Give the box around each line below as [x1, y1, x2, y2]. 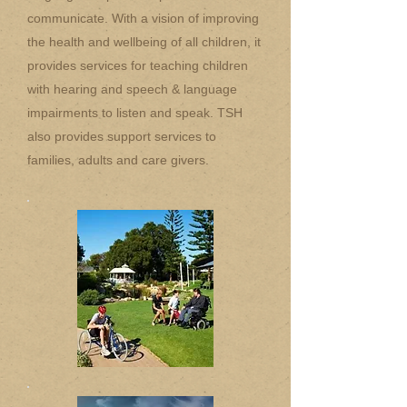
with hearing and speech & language [27, 82, 237, 96]
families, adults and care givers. [27, 153, 216, 167]
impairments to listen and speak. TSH [27, 105, 243, 120]
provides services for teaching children [27, 58, 248, 73]
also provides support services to [27, 129, 216, 144]
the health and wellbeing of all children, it [27, 35, 261, 49]
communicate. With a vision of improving [27, 11, 259, 25]
